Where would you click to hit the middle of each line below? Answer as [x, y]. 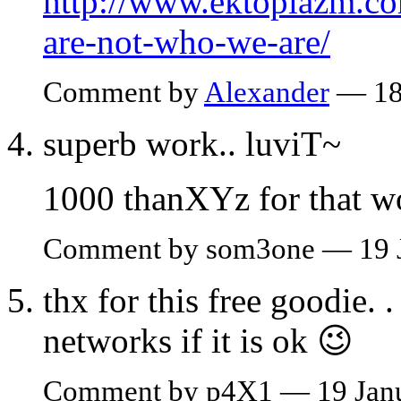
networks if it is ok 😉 [198, 340]
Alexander [267, 92]
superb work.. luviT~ [192, 143]
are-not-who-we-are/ [187, 41]
